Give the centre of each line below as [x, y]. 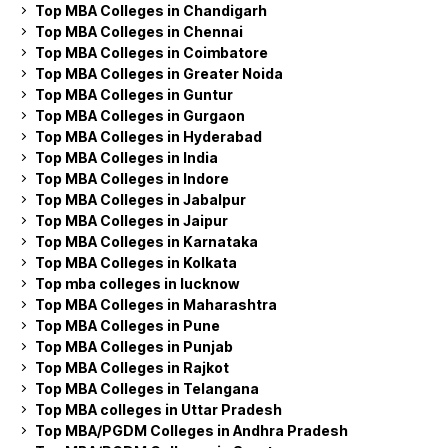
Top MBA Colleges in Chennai [139, 31]
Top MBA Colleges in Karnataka [146, 241]
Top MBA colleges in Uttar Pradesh [158, 409]
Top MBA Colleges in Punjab [134, 346]
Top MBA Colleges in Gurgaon [140, 115]
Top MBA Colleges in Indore [132, 178]
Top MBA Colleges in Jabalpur [140, 199]
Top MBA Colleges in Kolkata [136, 262]
